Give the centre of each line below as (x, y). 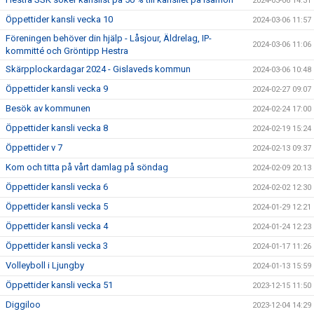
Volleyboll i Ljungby (45, 266)
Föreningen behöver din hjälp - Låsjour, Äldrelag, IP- (109, 39)
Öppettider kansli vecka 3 (57, 246)
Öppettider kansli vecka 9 (57, 89)
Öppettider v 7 (34, 148)
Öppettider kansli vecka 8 (57, 128)
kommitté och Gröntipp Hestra (67, 51)
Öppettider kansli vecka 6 (57, 187)
